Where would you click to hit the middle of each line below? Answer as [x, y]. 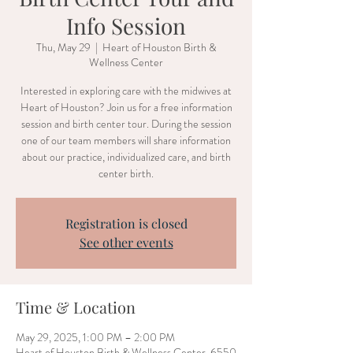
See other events [126, 242]
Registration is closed [126, 223]
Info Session [126, 26]
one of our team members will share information [126, 140]
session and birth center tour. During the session [126, 124]
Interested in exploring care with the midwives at [126, 91]
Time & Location [76, 307]
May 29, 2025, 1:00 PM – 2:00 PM [95, 337]
